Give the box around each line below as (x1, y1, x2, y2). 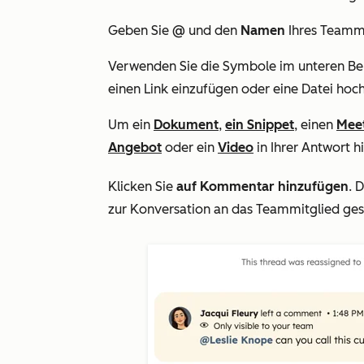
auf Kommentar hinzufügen (176, 179, 349, 194)
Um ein (108, 117, 154, 132)
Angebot (108, 140, 162, 155)
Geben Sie (108, 23, 172, 38)
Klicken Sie (108, 179, 176, 194)
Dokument (154, 117, 219, 132)
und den (188, 23, 240, 38)
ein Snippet (225, 117, 294, 132)
